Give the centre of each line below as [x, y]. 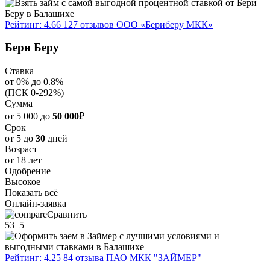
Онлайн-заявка [36, 204]
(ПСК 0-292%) [34, 93]
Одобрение [28, 171]
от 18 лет [23, 160]
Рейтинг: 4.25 [33, 258]
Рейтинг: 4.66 [33, 24]
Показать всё [31, 193]
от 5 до [20, 139]
